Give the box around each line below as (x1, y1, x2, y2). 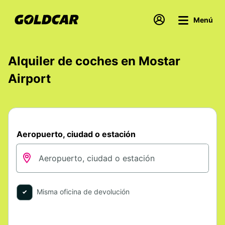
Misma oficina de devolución (37, 187, 130, 196)
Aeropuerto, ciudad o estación (17, 129, 136, 139)
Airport (8, 71, 51, 86)
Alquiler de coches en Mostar (8, 54, 180, 68)
